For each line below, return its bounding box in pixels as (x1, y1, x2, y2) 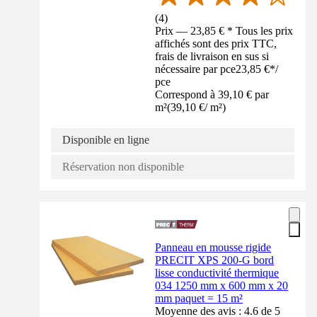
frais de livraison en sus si (155, 50, 270, 62)
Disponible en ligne (62, 133, 149, 146)
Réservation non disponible (62, 160, 184, 173)
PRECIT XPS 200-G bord (155, 253, 275, 266)
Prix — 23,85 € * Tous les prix (155, 24, 294, 37)
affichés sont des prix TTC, (155, 37, 277, 50)
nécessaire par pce (155, 62, 236, 75)
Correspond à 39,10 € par (155, 88, 270, 100)
